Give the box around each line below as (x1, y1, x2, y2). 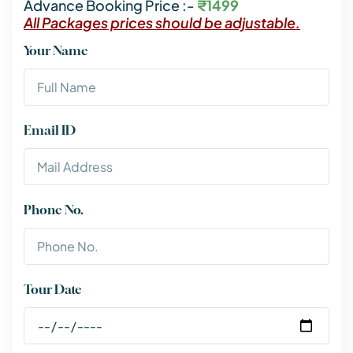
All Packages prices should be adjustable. (24, 13, 300, 32)
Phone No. (24, 202, 84, 218)
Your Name (24, 43, 88, 59)
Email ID (24, 122, 76, 139)
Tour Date (24, 281, 82, 298)
